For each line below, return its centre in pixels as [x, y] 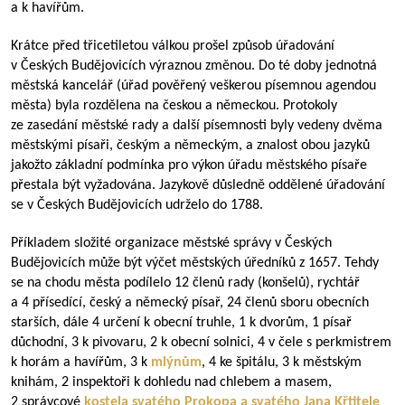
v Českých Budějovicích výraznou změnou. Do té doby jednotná [194, 66]
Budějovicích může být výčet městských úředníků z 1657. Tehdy [195, 263]
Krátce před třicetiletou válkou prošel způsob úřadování [173, 46]
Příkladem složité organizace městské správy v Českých [171, 243]
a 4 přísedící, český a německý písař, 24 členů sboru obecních [190, 303]
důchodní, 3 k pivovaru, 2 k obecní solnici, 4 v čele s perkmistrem [201, 343]
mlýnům [176, 363]
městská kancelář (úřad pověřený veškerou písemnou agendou [193, 86]
